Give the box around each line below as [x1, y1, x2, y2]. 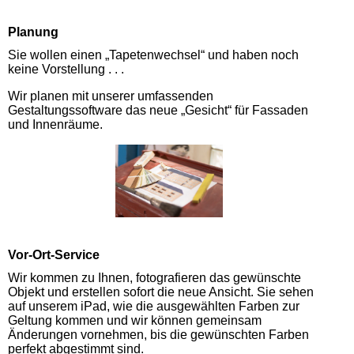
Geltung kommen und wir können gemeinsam [8, 313, 262, 327]
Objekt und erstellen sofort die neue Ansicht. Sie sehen [8, 284, 314, 299]
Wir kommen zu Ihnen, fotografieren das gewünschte [8, 270, 301, 284]
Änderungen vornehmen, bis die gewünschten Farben [8, 327, 309, 341]
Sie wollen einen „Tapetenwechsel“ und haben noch [8, 48, 299, 62]
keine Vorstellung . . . [8, 62, 124, 77]
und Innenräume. [8, 118, 103, 132]
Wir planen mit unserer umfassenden [8, 89, 213, 104]
